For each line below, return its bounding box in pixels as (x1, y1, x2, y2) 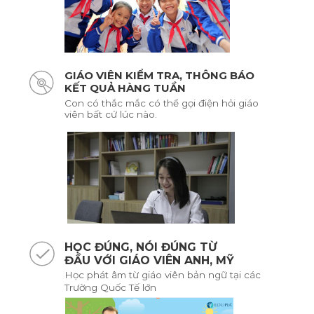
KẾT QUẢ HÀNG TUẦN (64, 81, 186, 95)
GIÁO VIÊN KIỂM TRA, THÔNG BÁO (64, 68, 255, 82)
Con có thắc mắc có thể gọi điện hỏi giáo (64, 97, 259, 109)
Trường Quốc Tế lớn (64, 282, 157, 294)
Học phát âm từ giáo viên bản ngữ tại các (64, 269, 261, 281)
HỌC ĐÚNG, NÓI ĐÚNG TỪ (64, 240, 218, 254)
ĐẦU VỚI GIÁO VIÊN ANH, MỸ (64, 254, 235, 268)
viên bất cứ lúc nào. (64, 108, 158, 120)
